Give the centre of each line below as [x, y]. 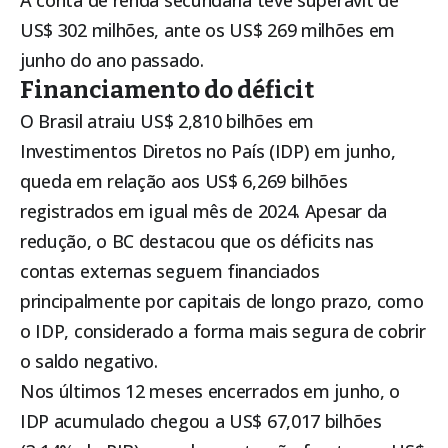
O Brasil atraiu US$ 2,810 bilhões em [167, 121]
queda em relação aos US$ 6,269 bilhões [184, 181]
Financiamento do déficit [167, 90]
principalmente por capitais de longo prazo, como [222, 301]
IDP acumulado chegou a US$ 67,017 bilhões [201, 421]
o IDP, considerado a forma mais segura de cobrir [223, 331]
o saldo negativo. [89, 361]
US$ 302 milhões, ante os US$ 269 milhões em [208, 30]
